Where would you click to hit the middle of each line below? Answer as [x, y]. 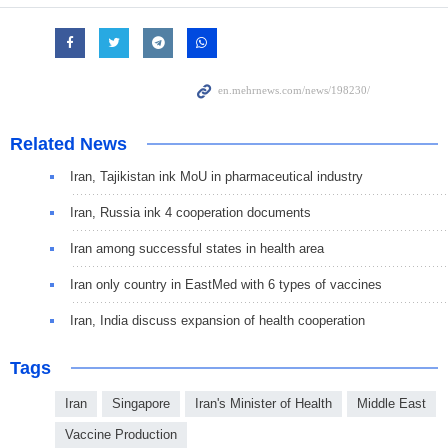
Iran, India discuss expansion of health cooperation [217, 321]
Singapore [141, 404]
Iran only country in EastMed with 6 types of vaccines [226, 285]
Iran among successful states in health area [197, 249]
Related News [68, 144]
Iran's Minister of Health [263, 404]
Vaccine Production [121, 435]
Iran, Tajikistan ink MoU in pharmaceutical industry [216, 177]
